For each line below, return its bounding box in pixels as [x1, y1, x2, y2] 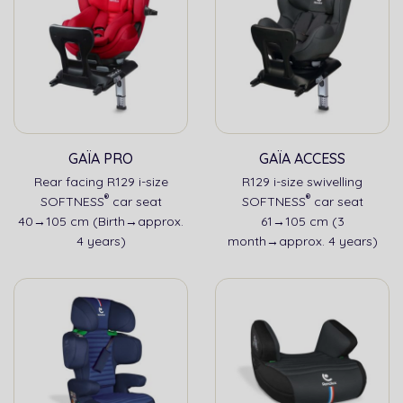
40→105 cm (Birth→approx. [18, 213, 184, 230]
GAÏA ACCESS [259, 149, 345, 168]
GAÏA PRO [68, 149, 133, 168]
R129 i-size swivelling [242, 174, 363, 191]
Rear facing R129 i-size [33, 174, 168, 191]
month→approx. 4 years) [227, 233, 378, 250]
